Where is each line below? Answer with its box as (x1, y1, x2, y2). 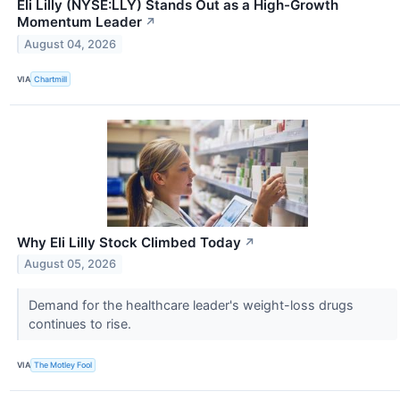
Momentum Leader (17, 13, 142, 31)
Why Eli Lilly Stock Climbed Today (17, 233, 241, 251)
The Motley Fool (34, 360, 93, 371)
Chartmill (34, 74, 68, 85)
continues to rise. (28, 315, 135, 331)
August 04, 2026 (24, 37, 117, 52)
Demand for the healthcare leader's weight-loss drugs (28, 296, 354, 312)
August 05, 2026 (24, 257, 117, 271)
